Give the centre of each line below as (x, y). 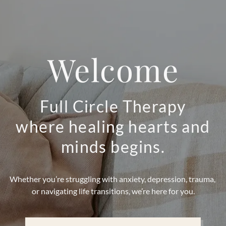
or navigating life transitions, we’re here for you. (113, 191)
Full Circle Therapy (113, 106)
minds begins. (113, 147)
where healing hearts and (113, 126)
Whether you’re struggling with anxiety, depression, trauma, (113, 179)
